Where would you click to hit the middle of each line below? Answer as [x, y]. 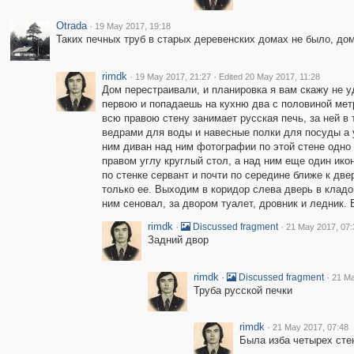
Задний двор [178, 240]
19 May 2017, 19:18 [132, 26]
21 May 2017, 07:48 [310, 327]
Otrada [71, 26]
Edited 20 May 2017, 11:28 [269, 77]
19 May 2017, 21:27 [173, 77]
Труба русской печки [243, 290]
